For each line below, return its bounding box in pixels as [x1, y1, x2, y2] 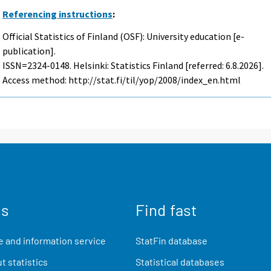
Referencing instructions [2, 7, 113, 20]
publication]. [2, 44, 56, 57]
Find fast [135, 200, 197, 220]
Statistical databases [135, 256, 224, 268]
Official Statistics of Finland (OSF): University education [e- [2, 30, 245, 42]
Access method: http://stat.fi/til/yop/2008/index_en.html [2, 73, 241, 86]
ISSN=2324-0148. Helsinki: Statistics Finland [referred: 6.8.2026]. [2, 59, 264, 71]
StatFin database [135, 235, 207, 247]
